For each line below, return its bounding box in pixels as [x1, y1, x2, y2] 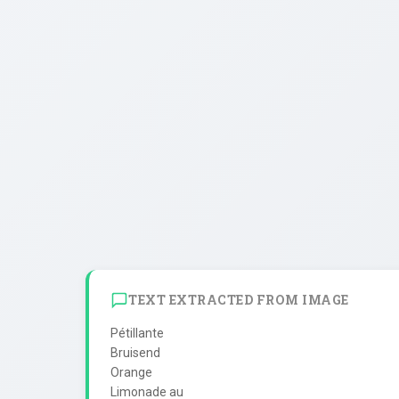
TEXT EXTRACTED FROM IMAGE [128, 291, 349, 309]
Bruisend [110, 345, 160, 360]
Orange [110, 364, 152, 379]
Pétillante [110, 325, 164, 340]
